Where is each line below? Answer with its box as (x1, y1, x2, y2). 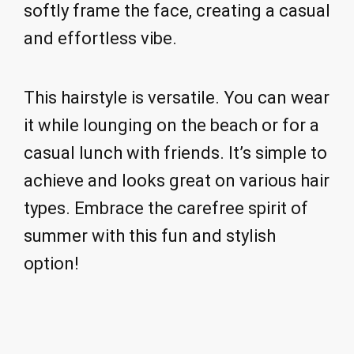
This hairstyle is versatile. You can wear (24, 88, 330, 108)
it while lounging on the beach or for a (24, 115, 319, 136)
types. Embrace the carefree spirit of (24, 198, 308, 219)
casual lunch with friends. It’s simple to (24, 143, 327, 164)
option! (24, 254, 79, 274)
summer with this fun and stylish (24, 226, 276, 247)
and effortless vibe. (24, 28, 177, 49)
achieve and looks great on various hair (24, 171, 330, 191)
